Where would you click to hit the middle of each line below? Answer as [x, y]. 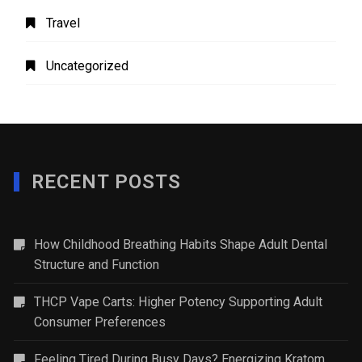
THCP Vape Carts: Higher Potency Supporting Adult [179, 302]
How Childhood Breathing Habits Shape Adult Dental [181, 245]
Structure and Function [97, 265]
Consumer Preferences [100, 322]
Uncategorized [88, 66]
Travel [63, 23]
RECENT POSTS [107, 182]
